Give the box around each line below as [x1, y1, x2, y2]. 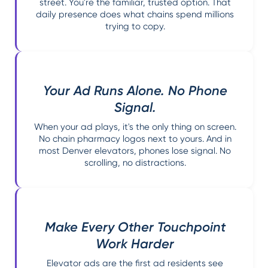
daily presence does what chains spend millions [36, 8, 234, 20]
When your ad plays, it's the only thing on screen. [33, 121, 236, 132]
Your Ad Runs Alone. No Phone [42, 82, 227, 99]
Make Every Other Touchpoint [44, 218, 226, 235]
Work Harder [96, 235, 174, 252]
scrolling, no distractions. [84, 157, 186, 168]
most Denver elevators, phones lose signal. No [39, 145, 231, 156]
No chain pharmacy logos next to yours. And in [38, 133, 232, 144]
